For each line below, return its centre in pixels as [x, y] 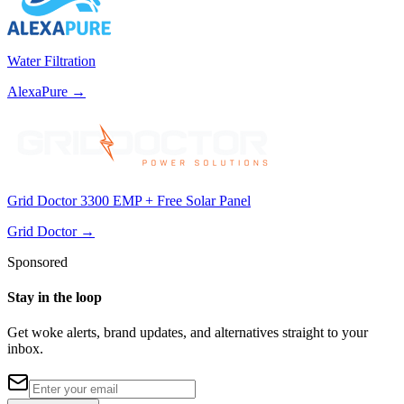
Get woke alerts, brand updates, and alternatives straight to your [188, 333]
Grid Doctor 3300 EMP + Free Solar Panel [129, 200]
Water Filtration [51, 60]
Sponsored [37, 262]
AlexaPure [37, 91]
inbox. [25, 349]
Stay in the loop [55, 298]
